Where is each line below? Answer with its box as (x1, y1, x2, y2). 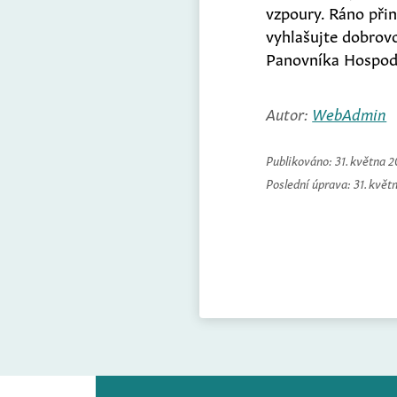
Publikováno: (266, 150, 336, 168)
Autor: (266, 100, 313, 124)
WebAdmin (312, 100, 387, 124)
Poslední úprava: (266, 173, 354, 191)
